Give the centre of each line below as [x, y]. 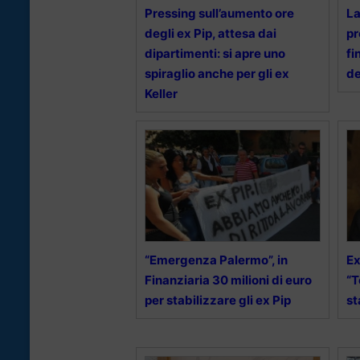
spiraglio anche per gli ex [217, 74]
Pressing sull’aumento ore [219, 14]
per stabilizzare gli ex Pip [218, 301]
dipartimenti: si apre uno [215, 54]
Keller [161, 94]
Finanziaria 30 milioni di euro [228, 280]
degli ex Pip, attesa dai [211, 34]
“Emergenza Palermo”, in [216, 260]
